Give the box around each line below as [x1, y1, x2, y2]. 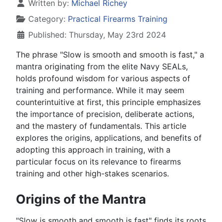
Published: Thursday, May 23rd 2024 [28, 30, 166, 40]
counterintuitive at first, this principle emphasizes [16, 97, 201, 108]
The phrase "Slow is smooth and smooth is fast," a [16, 50, 204, 60]
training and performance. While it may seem [16, 85, 184, 96]
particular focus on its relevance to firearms [16, 157, 181, 167]
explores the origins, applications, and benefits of [16, 133, 202, 143]
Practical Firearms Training [68, 14, 167, 24]
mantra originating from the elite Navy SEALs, [16, 61, 188, 72]
